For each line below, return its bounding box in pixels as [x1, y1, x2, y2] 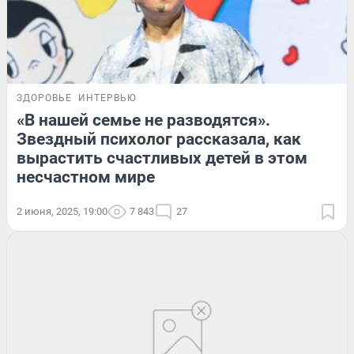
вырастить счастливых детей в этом [17, 148, 307, 168]
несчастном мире [17, 167, 155, 186]
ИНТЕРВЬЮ [78, 92, 137, 104]
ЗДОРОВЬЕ [17, 92, 72, 104]
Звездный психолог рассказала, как [17, 129, 301, 149]
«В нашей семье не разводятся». [17, 110, 270, 130]
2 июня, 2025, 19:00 [17, 205, 107, 217]
